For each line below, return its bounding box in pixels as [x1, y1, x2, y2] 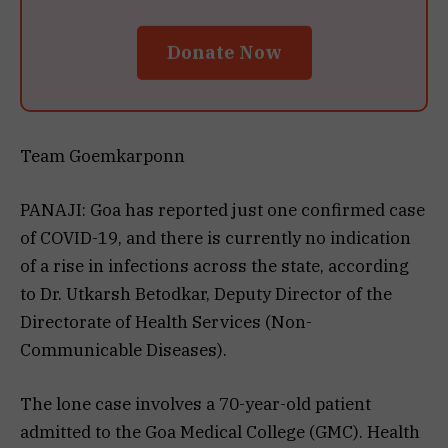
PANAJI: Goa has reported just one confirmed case [20, 198, 425, 221]
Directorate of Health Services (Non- [20, 310, 312, 333]
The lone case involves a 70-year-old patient [20, 393, 371, 416]
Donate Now [166, 40, 282, 64]
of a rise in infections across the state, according [20, 254, 409, 277]
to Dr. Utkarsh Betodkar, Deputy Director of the [20, 282, 392, 305]
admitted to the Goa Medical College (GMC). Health [20, 421, 420, 444]
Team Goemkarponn [20, 144, 185, 167]
